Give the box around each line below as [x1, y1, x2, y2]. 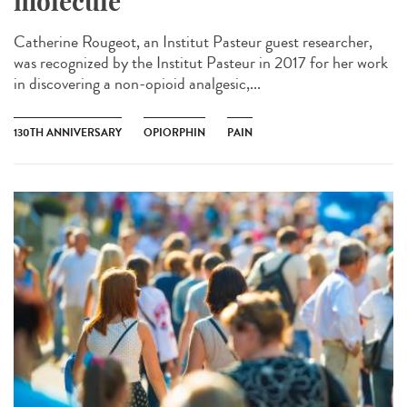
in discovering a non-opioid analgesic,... [14, 72, 261, 96]
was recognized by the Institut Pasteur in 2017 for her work [14, 51, 388, 75]
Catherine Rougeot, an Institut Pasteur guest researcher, [14, 30, 372, 55]
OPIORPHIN [144, 124, 205, 142]
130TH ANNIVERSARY [14, 124, 122, 142]
